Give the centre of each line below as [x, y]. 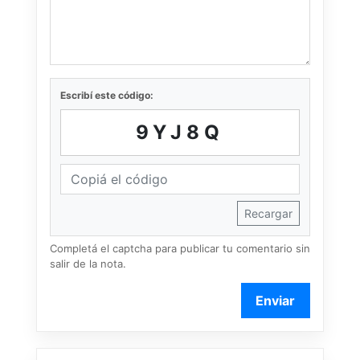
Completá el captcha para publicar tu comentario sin [180, 249]
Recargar [268, 214]
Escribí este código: [107, 96]
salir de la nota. [88, 264]
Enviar [276, 301]
